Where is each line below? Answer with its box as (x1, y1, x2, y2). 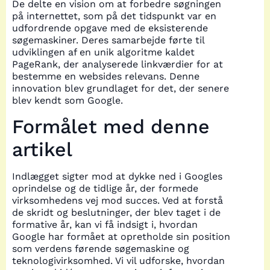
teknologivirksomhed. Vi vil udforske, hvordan (12, 255, 225, 267)
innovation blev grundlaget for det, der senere (12, 82, 229, 94)
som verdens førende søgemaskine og (12, 243, 189, 255)
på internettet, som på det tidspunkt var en (12, 10, 216, 22)
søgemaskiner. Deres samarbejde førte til (12, 34, 204, 46)
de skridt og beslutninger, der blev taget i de (12, 207, 221, 219)
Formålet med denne (12, 115, 210, 139)
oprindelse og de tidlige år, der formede (12, 183, 198, 195)
